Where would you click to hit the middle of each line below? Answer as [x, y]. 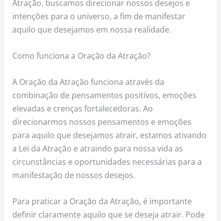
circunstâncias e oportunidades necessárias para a [107, 162]
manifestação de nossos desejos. [74, 175]
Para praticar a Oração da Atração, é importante [102, 201]
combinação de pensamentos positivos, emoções [105, 95]
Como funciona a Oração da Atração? [82, 55]
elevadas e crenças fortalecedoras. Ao [83, 109]
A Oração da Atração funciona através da [89, 82]
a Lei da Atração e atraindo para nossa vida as [98, 148]
